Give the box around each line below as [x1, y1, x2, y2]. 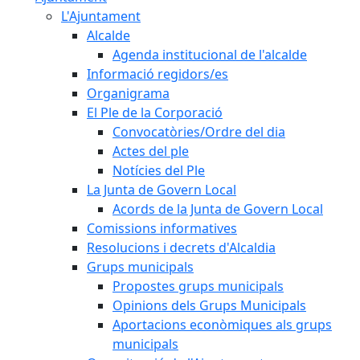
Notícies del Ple [112, 162, 205, 179]
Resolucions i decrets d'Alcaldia [87, 239, 276, 256]
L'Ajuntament [61, 7, 141, 25]
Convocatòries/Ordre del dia [112, 123, 285, 141]
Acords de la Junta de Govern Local [112, 200, 323, 218]
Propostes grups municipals [112, 277, 284, 295]
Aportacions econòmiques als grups [112, 316, 332, 333]
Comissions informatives [87, 219, 237, 237]
